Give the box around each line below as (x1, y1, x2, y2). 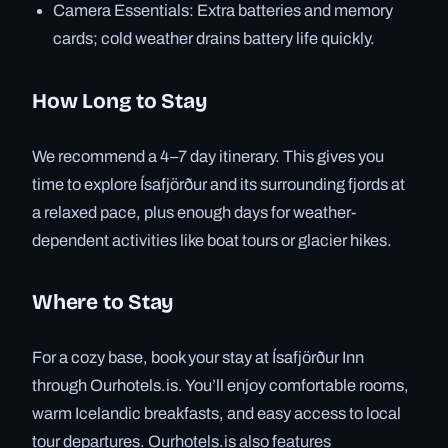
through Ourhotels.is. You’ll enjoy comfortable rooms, (32, 377, 409, 395)
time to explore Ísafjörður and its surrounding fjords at (32, 175, 405, 193)
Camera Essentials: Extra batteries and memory (53, 2, 394, 20)
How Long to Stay (32, 87, 208, 114)
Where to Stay (32, 289, 175, 316)
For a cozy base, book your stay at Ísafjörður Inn (32, 349, 364, 367)
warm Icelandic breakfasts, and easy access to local (32, 405, 401, 423)
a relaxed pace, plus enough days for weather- (32, 203, 357, 221)
